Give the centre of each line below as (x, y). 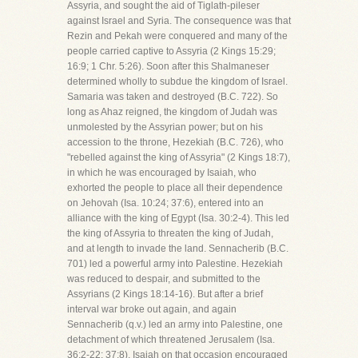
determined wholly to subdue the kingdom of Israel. (177, 82)
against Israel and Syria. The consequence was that (179, 21)
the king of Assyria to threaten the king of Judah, (170, 233)
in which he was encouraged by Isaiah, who (162, 173)
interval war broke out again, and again (152, 309)
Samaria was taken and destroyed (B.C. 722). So (173, 97)
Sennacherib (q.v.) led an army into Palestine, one (175, 324)
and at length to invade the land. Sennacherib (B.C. (178, 249)
